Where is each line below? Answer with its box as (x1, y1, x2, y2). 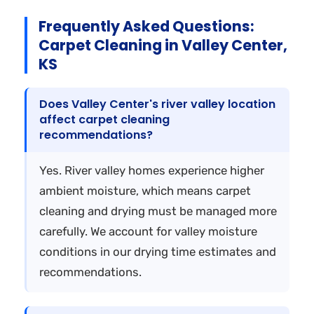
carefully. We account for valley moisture (39, 224, 257, 238)
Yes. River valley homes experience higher (39, 163, 264, 177)
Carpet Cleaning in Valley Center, (39, 34, 287, 55)
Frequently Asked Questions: (39, 15, 254, 36)
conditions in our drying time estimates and (39, 244, 276, 259)
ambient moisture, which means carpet (39, 183, 251, 198)
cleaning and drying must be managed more (39, 203, 277, 218)
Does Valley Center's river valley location (39, 95, 275, 112)
